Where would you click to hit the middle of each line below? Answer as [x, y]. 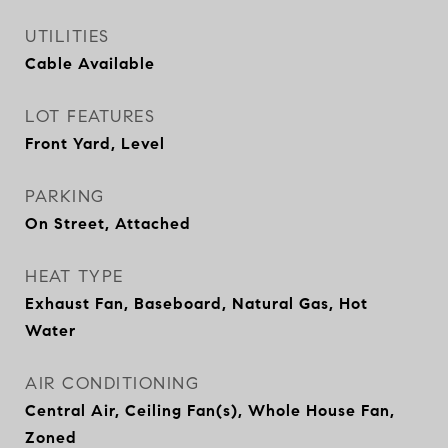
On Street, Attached [108, 223]
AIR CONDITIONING [112, 383]
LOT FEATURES [90, 116]
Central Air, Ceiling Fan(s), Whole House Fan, [210, 410]
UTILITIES [67, 36]
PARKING [65, 196]
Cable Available [90, 63]
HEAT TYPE [74, 276]
